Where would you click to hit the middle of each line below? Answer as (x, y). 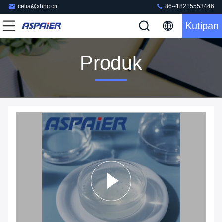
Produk (111, 63)
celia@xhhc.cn (38, 7)
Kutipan (202, 26)
